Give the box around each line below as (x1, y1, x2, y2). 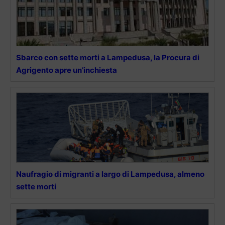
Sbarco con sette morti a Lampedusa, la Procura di (16, 52, 199, 62)
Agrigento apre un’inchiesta (16, 65, 117, 75)
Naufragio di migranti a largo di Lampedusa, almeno (16, 169, 204, 179)
